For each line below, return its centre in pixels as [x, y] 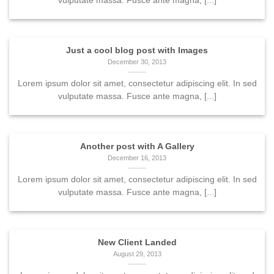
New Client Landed [137, 242]
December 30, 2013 [137, 62]
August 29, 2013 [137, 254]
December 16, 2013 [137, 158]
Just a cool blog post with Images [137, 50]
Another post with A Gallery [137, 146]
